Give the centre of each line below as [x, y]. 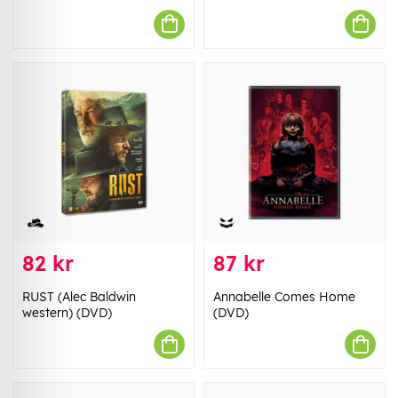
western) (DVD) [67, 313]
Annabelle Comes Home [284, 297]
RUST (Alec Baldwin [79, 297]
